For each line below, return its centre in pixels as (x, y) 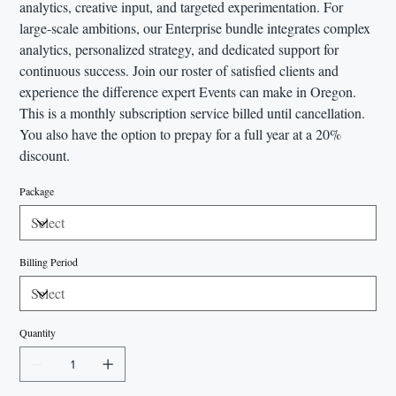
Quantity (38, 333)
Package (37, 191)
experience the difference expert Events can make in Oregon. (188, 92)
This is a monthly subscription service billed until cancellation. (193, 113)
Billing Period (49, 262)
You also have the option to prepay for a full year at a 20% (181, 134)
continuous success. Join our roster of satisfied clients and (179, 71)
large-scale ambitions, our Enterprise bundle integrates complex (195, 28)
